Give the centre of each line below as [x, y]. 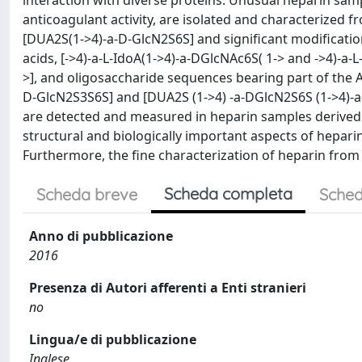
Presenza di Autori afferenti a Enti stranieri [168, 288]
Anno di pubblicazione [101, 236]
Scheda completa [228, 194]
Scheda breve [87, 194]
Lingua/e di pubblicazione [113, 339]
